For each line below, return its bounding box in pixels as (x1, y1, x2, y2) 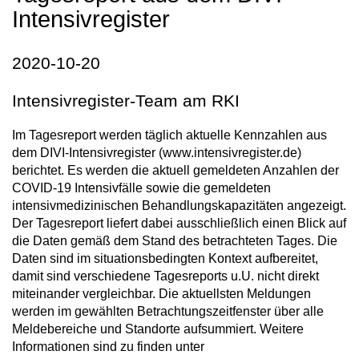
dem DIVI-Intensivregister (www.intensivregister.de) (12, 146, 301, 159)
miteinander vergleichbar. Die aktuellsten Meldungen (12, 287, 311, 301)
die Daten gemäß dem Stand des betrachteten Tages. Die (12, 234, 337, 248)
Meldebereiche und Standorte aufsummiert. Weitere (12, 322, 304, 336)
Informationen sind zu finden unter (12, 340, 204, 353)
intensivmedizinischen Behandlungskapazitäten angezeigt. (12, 199, 346, 212)
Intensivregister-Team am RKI (12, 91, 240, 110)
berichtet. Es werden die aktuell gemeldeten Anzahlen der (12, 163, 339, 177)
